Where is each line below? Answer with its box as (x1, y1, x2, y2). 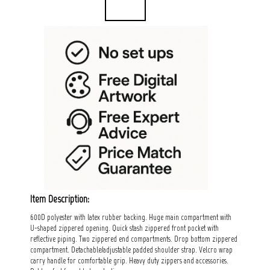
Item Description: (30, 192, 89, 205)
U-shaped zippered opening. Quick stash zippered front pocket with (30, 223, 219, 233)
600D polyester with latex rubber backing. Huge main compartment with (30, 212, 231, 222)
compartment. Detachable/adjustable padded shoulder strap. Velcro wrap (30, 245, 233, 254)
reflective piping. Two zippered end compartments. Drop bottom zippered (30, 234, 237, 243)
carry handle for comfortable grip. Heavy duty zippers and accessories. (30, 256, 228, 265)
